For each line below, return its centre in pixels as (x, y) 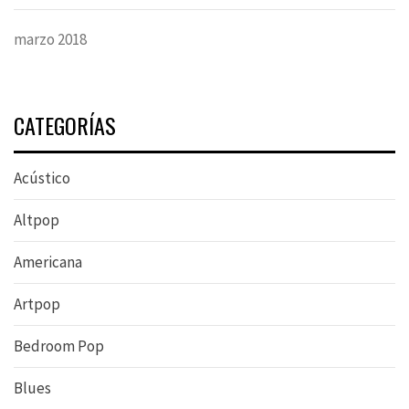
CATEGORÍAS (65, 126)
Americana (48, 262)
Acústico (42, 178)
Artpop (37, 304)
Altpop (37, 220)
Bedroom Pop (59, 346)
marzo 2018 (50, 40)
